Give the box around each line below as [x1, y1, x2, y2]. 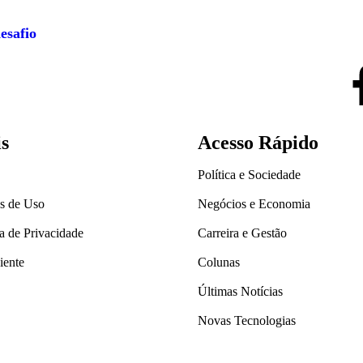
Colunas [198, 255, 240, 270]
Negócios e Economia [198, 197, 310, 211]
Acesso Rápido [198, 132, 318, 154]
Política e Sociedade [198, 168, 301, 182]
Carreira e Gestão [198, 226, 287, 241]
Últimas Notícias [198, 284, 283, 299]
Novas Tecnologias [198, 314, 296, 328]
